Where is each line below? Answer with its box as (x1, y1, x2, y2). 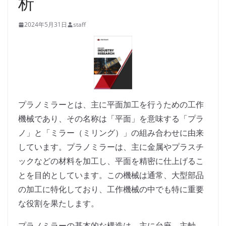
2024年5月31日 (24, 20, 67, 29)
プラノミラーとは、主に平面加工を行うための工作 (18, 99, 204, 110)
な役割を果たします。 (18, 198, 99, 209)
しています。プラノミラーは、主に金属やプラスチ (18, 141, 204, 153)
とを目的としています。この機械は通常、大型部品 (18, 169, 204, 181)
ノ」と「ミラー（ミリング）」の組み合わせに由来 (18, 127, 204, 139)
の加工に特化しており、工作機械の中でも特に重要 (18, 184, 204, 195)
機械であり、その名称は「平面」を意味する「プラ (18, 113, 204, 125)
